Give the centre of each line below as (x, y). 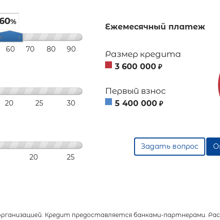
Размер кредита (143, 54)
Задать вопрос (170, 146)
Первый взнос (136, 91)
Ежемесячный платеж (155, 27)
